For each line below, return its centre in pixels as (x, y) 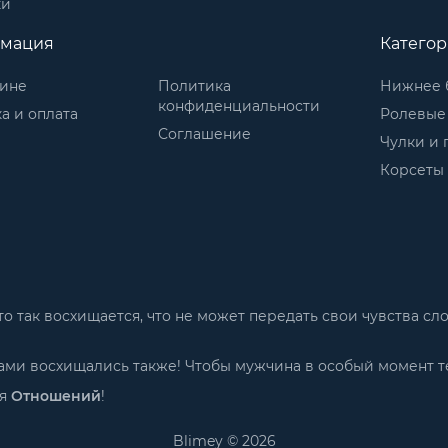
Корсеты (412, 169)
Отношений (56, 396)
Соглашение (205, 133)
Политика (195, 85)
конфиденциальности (239, 105)
